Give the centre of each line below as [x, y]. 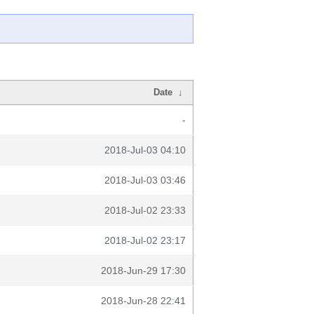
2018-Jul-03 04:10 [145, 150]
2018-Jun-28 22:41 [143, 301]
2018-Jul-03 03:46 [145, 180]
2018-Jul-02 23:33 [145, 210]
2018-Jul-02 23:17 [145, 240]
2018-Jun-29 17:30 [143, 271]
